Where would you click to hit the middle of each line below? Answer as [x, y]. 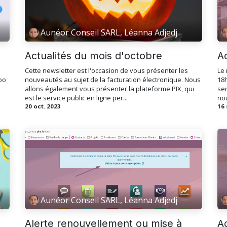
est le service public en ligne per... [76, 98]
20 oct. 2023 [43, 106]
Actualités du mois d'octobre [93, 55]
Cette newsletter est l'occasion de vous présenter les [106, 70]
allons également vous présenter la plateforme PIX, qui [109, 88]
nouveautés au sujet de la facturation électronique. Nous [113, 79]
